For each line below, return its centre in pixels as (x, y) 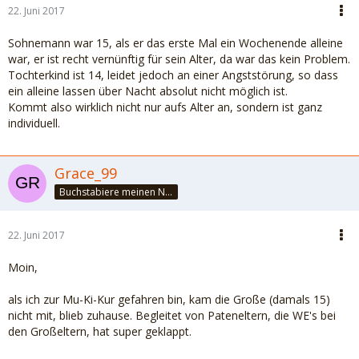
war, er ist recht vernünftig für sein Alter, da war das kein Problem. (179, 59)
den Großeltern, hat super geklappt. (100, 331)
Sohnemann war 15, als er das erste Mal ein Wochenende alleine (175, 43)
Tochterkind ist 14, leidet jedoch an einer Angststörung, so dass (173, 75)
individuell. (34, 123)
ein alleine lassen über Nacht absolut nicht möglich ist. (148, 91)
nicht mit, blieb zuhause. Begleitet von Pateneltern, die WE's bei (172, 315)
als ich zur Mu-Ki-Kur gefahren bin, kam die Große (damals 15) (169, 299)
